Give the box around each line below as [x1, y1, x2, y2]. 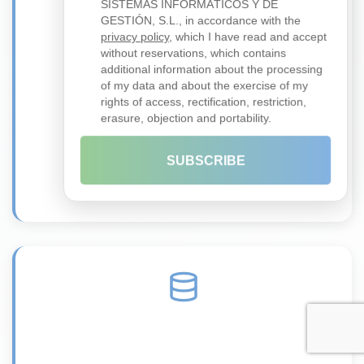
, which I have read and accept [168, 30, 328, 44]
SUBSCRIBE [166, 154, 245, 170]
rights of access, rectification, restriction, [99, 96, 308, 110]
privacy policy [99, 30, 169, 44]
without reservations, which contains [99, 46, 287, 61]
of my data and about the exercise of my [99, 80, 310, 93]
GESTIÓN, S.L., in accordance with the [99, 14, 302, 28]
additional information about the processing [99, 63, 324, 77]
